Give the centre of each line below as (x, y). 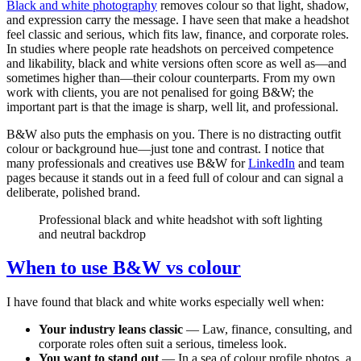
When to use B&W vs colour (124, 268)
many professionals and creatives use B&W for (127, 163)
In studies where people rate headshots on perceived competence (170, 48)
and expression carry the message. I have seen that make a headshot (178, 19)
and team (320, 163)
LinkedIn (272, 163)
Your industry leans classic (111, 330)
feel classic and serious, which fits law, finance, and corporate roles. (178, 34)
